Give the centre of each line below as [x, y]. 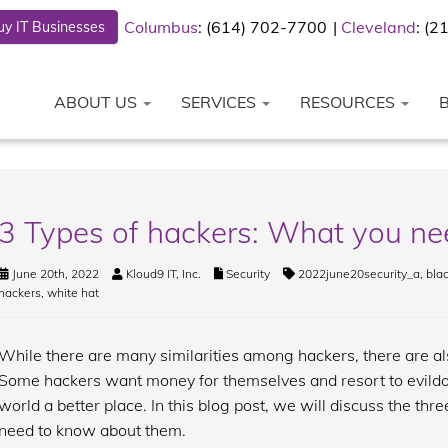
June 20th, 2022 [53, 273]
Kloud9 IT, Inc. [163, 273]
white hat [72, 292]
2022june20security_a [358, 273]
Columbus [161, 27]
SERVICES [220, 102]
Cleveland [378, 27]
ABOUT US [97, 102]
